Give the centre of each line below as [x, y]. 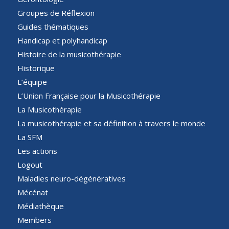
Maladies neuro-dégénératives [71, 179]
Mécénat [32, 192]
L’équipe [32, 82]
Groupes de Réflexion [56, 13]
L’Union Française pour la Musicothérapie [89, 96]
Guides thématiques [53, 27]
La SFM [30, 137]
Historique [36, 68]
